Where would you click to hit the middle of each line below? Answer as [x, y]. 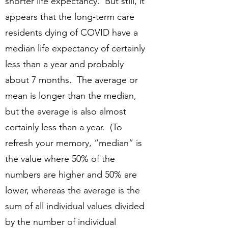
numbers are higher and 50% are [71, 175]
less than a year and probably [64, 64]
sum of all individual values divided [75, 206]
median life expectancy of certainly [75, 48]
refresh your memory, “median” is [74, 143]
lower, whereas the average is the [73, 190]
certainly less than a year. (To [64, 127]
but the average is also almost [66, 111]
